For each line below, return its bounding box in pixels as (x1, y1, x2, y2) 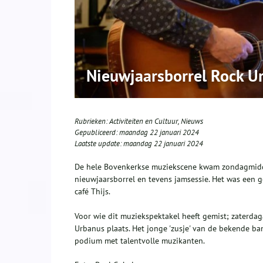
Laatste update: (75, 139, 123, 149)
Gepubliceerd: (75, 127, 119, 138)
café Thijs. (75, 186, 110, 197)
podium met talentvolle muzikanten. (75, 235, 205, 247)
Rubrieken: (75, 116, 109, 127)
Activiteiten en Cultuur (109, 116, 178, 127)
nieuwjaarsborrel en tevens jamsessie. (75, 174, 212, 185)
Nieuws (181, 116, 203, 127)
